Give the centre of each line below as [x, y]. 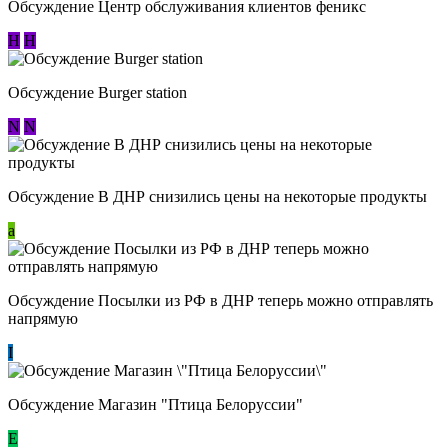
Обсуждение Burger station [97, 92]
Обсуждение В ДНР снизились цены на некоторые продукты [217, 196]
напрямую [43, 318]
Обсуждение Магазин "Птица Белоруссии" [155, 404]
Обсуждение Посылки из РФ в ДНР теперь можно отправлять [220, 300]
